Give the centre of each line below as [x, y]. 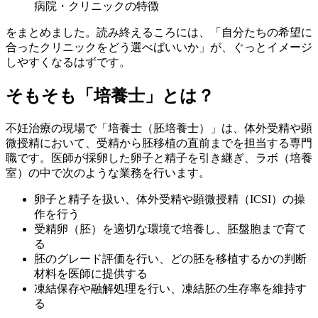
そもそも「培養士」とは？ [110, 95]
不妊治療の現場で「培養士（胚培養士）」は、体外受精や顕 [159, 128]
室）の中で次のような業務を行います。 [108, 172]
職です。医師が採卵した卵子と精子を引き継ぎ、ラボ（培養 [159, 158]
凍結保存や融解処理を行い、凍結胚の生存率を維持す [170, 288]
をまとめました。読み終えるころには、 [108, 32]
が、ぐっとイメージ [261, 47]
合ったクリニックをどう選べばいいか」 [108, 47]
